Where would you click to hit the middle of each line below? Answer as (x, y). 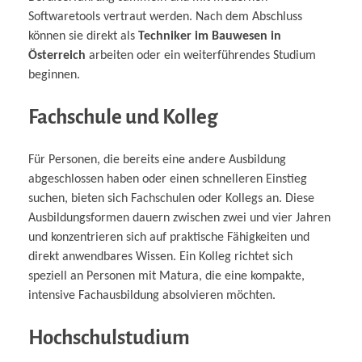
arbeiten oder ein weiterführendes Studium (201, 56)
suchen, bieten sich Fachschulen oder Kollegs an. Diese (171, 198)
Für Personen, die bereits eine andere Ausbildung (157, 160)
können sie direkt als (83, 37)
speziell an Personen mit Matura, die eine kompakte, (166, 276)
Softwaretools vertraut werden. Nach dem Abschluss (165, 17)
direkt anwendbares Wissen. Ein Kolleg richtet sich (160, 257)
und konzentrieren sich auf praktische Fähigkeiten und (169, 237)
